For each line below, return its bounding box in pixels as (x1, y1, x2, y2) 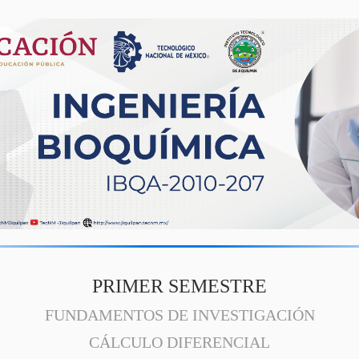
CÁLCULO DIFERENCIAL (89, 333, 270, 351)
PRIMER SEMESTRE (92, 275, 267, 296)
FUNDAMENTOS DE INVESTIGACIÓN (44, 306, 315, 324)
